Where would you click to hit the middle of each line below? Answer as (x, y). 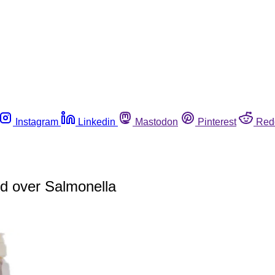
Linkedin (97, 122)
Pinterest (217, 122)
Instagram (37, 122)
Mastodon (157, 122)
